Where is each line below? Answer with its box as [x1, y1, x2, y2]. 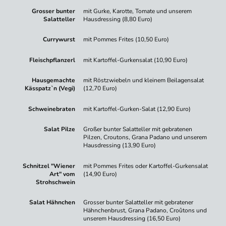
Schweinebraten [28, 104, 76, 113]
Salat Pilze [44, 125, 76, 134]
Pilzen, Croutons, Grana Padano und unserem [83, 133, 207, 142]
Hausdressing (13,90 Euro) [83, 141, 156, 150]
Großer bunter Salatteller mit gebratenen [83, 125, 193, 134]
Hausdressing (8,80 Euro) [83, 15, 153, 23]
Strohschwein [36, 178, 76, 186]
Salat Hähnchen [29, 198, 76, 207]
